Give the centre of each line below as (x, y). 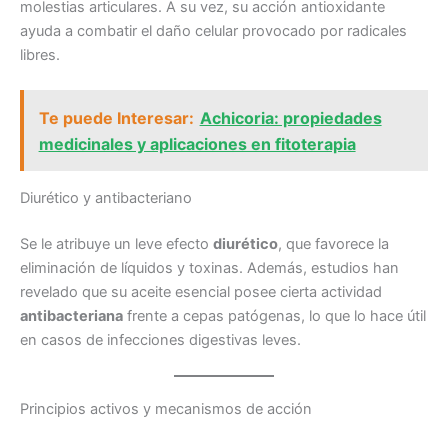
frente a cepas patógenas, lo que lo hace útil (274, 315)
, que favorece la (333, 243)
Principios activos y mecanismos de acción (166, 409)
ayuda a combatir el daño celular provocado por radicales (213, 30)
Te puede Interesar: (116, 117)
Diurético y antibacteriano (106, 197)
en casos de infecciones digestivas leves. (160, 339)
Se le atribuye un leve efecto (116, 243)
